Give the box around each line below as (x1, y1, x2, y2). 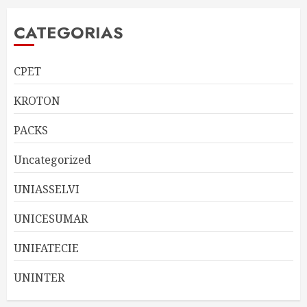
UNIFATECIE (14, 241, 79, 256)
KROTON (14, 93, 60, 108)
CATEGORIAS (14, 21, 123, 45)
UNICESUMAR (14, 211, 88, 226)
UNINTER (14, 270, 64, 285)
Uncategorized (14, 152, 91, 167)
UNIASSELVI (14, 182, 79, 197)
